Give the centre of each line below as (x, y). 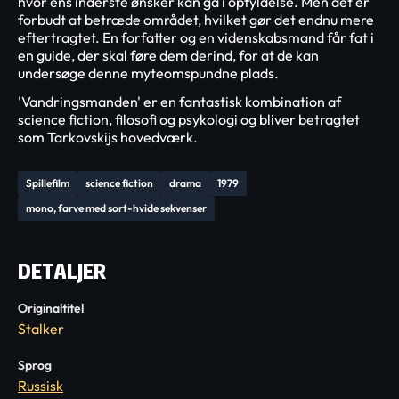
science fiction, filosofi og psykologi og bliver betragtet (189, 119)
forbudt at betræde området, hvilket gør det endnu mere (196, 20)
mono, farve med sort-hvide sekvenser (116, 208)
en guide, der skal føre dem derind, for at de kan (168, 55)
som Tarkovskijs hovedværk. (108, 137)
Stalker (41, 329)
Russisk (41, 386)
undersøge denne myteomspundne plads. (148, 73)
